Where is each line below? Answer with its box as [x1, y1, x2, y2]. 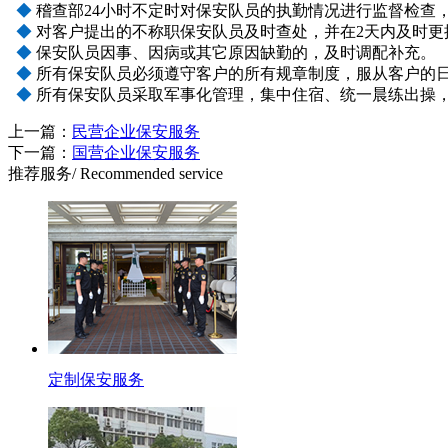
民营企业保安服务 [72, 122, 200, 140]
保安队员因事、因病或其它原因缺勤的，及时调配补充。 [36, 43, 436, 61]
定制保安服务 [48, 370, 144, 388]
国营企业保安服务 [72, 143, 200, 161]
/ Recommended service [72, 164, 223, 182]
